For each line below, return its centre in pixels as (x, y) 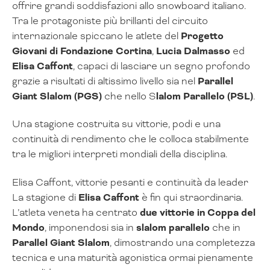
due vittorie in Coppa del (198, 212)
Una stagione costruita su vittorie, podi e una (116, 124)
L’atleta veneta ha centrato (76, 212)
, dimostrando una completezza (182, 242)
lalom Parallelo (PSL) (205, 96)
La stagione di (45, 197)
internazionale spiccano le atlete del (96, 36)
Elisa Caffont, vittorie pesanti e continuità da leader (130, 182)
